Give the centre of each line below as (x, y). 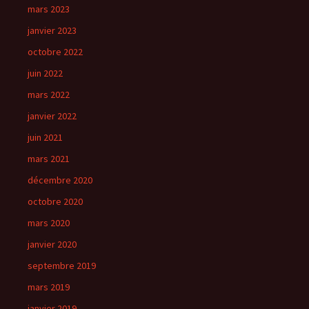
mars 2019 (49, 287)
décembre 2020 (60, 180)
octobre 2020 (55, 201)
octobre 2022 (55, 52)
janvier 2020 (52, 244)
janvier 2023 (52, 30)
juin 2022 (45, 73)
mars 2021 (49, 159)
